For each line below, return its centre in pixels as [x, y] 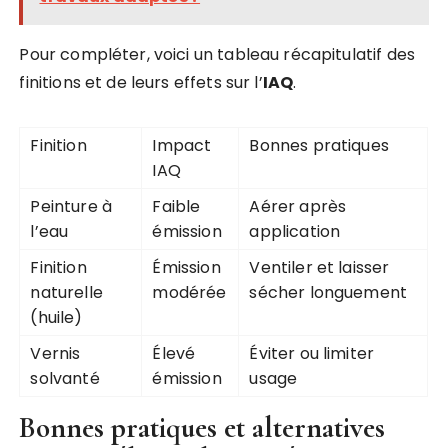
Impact [182, 146]
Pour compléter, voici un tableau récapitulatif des [217, 55]
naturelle [66, 293]
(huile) [56, 318]
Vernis [55, 354]
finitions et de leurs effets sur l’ [141, 83]
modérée [189, 293]
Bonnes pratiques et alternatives [202, 428]
